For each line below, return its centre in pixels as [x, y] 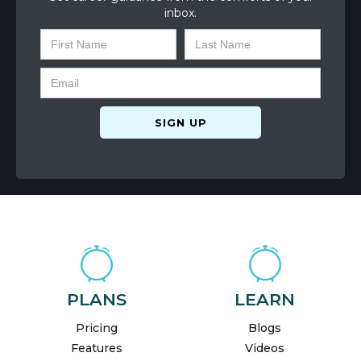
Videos [265, 349]
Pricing [96, 328]
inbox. [180, 13]
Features [96, 349]
